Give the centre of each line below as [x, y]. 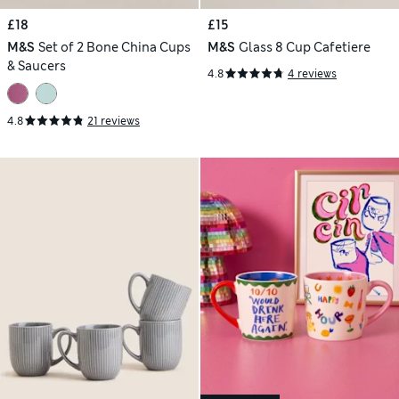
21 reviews [114, 122]
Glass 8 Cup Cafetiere [304, 48]
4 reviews [312, 74]
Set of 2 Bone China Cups [114, 48]
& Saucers [37, 66]
